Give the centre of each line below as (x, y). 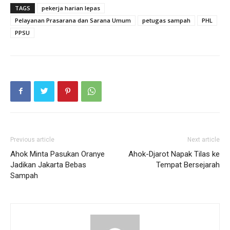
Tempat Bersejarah (188, 165)
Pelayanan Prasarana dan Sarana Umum (73, 20)
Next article (204, 139)
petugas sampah (166, 20)
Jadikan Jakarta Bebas (48, 165)
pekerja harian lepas (71, 8)
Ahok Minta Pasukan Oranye (57, 154)
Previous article (32, 139)
